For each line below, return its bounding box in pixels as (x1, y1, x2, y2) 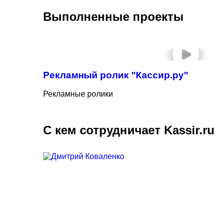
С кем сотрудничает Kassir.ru (43, 123, 215, 137)
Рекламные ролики (43, 90, 113, 99)
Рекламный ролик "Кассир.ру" (43, 69, 188, 80)
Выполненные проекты (43, 9, 184, 23)
